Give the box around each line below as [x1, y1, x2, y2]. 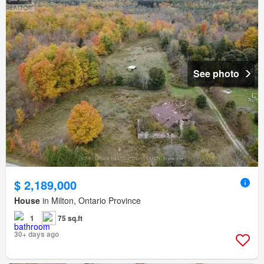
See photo [193, 67, 239, 81]
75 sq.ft [58, 213, 82, 224]
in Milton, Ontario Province [40, 194, 141, 207]
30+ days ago [14, 229, 59, 240]
